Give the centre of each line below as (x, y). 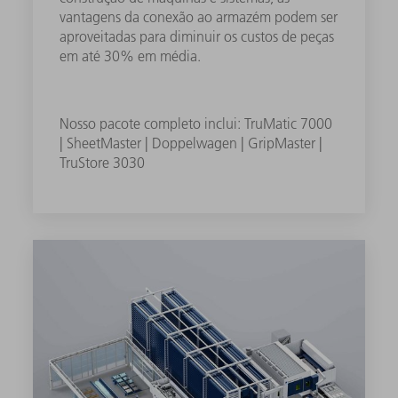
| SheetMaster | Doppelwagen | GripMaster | (191, 143)
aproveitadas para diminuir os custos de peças (197, 36)
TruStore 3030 (103, 162)
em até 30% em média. (131, 56)
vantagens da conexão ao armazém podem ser (199, 16)
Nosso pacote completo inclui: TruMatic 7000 (196, 123)
